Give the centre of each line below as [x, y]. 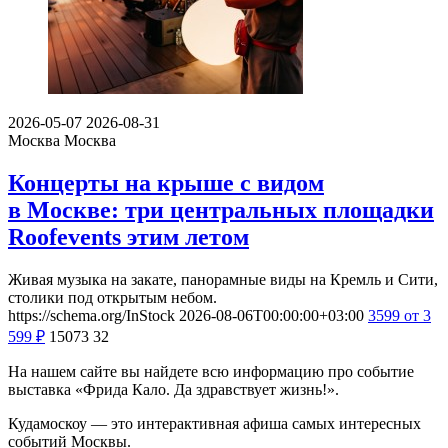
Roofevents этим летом [128, 237]
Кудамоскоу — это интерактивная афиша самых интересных [214, 423]
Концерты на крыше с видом [166, 183]
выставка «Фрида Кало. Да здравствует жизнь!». [173, 389]
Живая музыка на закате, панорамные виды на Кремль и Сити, [223, 279]
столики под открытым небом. [112, 297]
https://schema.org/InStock [91, 315]
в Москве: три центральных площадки [221, 210]
